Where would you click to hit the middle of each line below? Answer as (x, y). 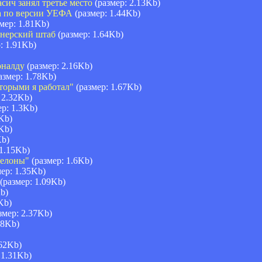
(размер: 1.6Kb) (61, 160)
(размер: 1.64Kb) (89, 34)
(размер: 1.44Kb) (106, 13)
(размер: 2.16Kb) (58, 65)
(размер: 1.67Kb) (108, 87)
